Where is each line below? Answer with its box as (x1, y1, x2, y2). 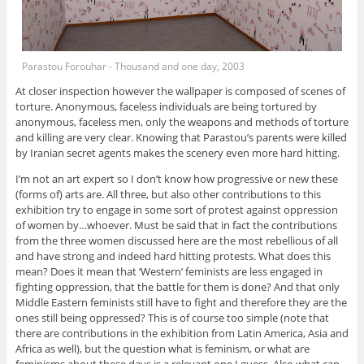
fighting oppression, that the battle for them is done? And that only (15, 279, 340, 294)
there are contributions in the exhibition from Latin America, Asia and (15, 326, 349, 340)
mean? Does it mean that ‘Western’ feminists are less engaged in (15, 264, 323, 279)
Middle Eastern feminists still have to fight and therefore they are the (15, 295, 347, 310)
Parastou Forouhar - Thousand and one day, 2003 (22, 58, 245, 73)
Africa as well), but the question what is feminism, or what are (15, 341, 310, 356)
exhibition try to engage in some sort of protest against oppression (15, 202, 338, 217)
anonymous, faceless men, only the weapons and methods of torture (15, 115, 349, 129)
